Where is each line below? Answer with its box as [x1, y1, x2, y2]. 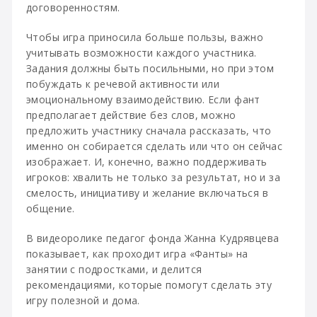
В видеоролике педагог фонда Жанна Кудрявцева [26, 231, 279, 245]
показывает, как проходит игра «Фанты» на [26, 247, 248, 260]
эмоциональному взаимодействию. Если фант [26, 93, 260, 106]
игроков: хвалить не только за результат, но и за [26, 171, 281, 184]
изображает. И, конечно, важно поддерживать [26, 155, 267, 168]
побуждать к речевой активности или [26, 77, 220, 91]
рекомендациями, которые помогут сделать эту [26, 278, 272, 292]
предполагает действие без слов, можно [26, 108, 236, 122]
